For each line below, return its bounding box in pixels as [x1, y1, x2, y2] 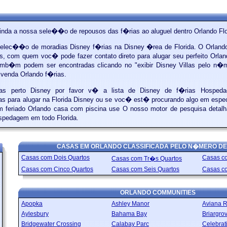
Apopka [21, 200, 43, 207]
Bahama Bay [111, 210, 147, 217]
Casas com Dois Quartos [21, 154, 90, 161]
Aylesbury [21, 210, 49, 217]
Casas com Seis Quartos [111, 166, 179, 173]
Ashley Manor [111, 200, 149, 207]
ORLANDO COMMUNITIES [120, 189, 196, 196]
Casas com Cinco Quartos [21, 166, 93, 173]
